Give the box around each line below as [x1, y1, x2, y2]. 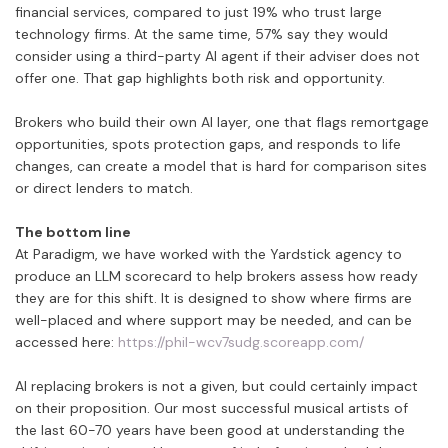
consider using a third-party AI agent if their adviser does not [15, 47, 420, 66]
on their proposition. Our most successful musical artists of [15, 399, 408, 418]
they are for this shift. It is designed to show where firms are [15, 289, 412, 308]
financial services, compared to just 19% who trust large [15, 3, 382, 22]
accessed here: [15, 333, 118, 352]
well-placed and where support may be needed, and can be [15, 311, 412, 330]
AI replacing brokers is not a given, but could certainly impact [15, 377, 418, 396]
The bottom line [15, 223, 131, 242]
